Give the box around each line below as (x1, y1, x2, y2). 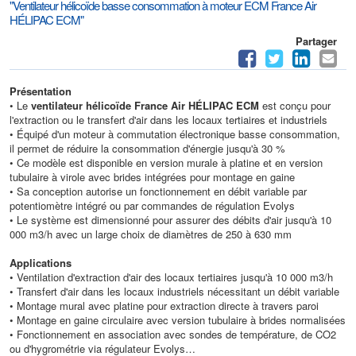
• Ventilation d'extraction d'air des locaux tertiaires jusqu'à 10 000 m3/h (10, 269, 333, 284)
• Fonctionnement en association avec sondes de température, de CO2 (10, 326, 336, 342)
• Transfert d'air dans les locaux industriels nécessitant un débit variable (10, 283, 339, 299)
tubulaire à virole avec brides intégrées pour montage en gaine (10, 168, 295, 184)
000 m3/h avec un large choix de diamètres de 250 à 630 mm (10, 226, 292, 242)
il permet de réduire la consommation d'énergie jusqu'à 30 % (10, 140, 285, 156)
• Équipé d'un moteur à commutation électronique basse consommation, (10, 126, 340, 141)
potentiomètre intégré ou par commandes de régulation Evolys (10, 197, 295, 213)
